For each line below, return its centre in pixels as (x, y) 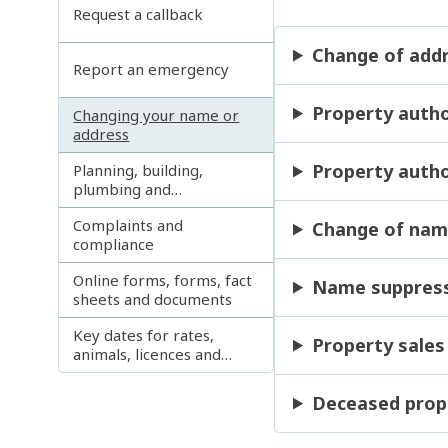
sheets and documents (153, 298)
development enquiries (156, 207)
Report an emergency (151, 69)
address (101, 133)
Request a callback (138, 14)
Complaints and (128, 224)
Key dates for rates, (144, 334)
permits (102, 372)
